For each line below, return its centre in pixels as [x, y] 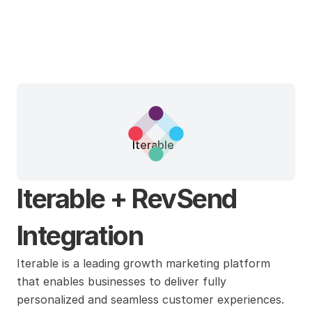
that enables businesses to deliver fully [122, 281]
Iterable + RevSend [127, 198]
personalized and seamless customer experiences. [150, 299]
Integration [80, 235]
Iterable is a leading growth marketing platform [143, 263]
